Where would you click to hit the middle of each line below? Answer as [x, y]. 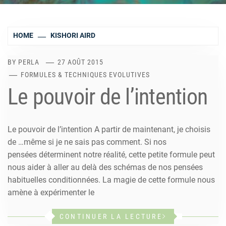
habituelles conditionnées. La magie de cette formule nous [111, 180]
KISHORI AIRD [73, 35]
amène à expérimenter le [51, 192]
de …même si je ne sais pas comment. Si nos [87, 142]
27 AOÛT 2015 [81, 62]
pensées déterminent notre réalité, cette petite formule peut [111, 154]
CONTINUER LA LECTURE [111, 216]
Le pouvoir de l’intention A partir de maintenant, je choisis [109, 129]
